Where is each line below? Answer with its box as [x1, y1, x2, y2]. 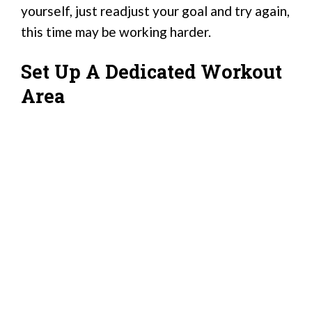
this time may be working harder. [21, 23, 211, 40]
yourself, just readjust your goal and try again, [21, 2, 290, 19]
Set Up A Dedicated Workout [21, 59, 282, 84]
